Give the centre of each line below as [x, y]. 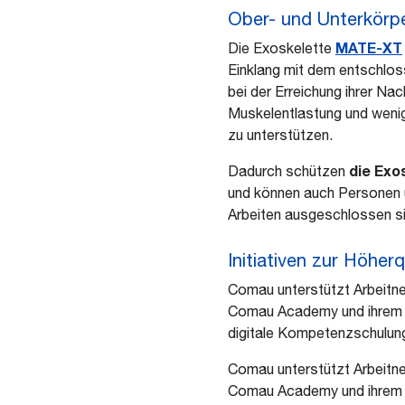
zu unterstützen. [280, 134]
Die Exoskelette [282, 47]
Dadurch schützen [288, 170]
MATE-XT [369, 47]
